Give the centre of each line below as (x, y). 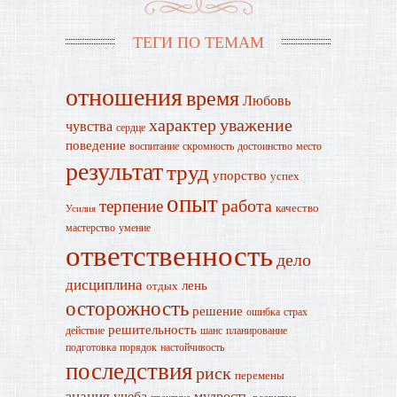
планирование (257, 330)
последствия (129, 370)
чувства (89, 125)
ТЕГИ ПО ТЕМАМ (198, 42)
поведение (96, 145)
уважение (256, 125)
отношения (124, 96)
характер (183, 125)
